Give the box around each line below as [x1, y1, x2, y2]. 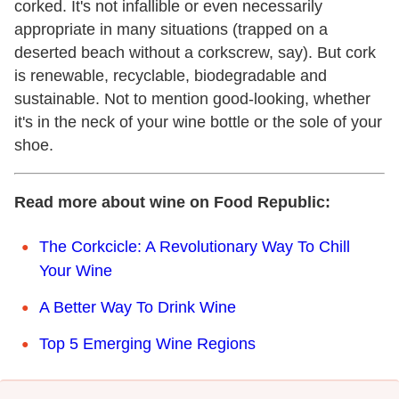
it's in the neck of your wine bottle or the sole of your [14, 112, 382, 131]
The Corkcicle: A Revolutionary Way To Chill [39, 237, 350, 256]
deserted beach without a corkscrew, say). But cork [14, 43, 376, 61]
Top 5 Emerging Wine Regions [39, 334, 256, 353]
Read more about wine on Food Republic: [14, 192, 330, 211]
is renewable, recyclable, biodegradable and [14, 66, 327, 85]
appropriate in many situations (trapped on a [14, 20, 328, 38]
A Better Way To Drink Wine [39, 297, 236, 316]
